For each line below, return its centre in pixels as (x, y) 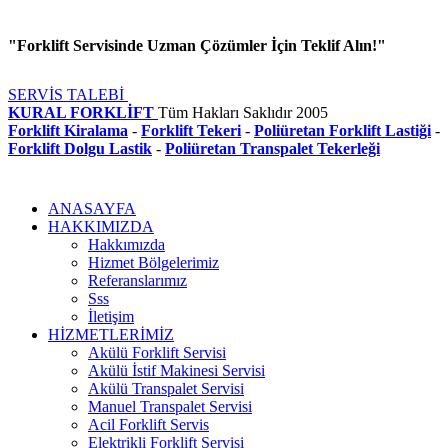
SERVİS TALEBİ (68, 95)
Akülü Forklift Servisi (157, 353)
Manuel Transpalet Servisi (170, 407)
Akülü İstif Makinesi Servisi (176, 371)
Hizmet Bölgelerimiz (153, 263)
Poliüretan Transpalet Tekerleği (272, 149)
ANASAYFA (92, 209)
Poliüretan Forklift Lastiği (342, 131)
